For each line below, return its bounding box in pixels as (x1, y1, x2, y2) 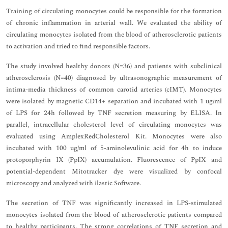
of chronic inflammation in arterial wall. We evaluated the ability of (6, 18, 222, 28)
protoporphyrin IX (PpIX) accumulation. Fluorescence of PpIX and (6, 155, 222, 165)
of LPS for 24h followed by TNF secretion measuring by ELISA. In (6, 108, 222, 118)
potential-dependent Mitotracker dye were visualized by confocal (6, 166, 222, 177)
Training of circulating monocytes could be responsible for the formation (6, 6, 222, 16)
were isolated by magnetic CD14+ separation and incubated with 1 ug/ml (6, 96, 222, 106)
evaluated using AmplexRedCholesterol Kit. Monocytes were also (6, 131, 222, 141)
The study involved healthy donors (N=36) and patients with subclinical (6, 61, 222, 71)
